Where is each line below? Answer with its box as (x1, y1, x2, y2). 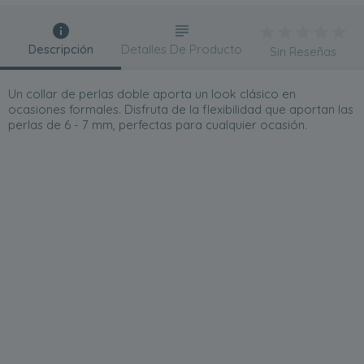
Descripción (28, 41, 93, 58)
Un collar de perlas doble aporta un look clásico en (8, 86, 296, 102)
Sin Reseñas (270, 44, 337, 60)
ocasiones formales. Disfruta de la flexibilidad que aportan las (8, 102, 353, 118)
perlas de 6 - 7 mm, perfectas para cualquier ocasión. (8, 117, 307, 133)
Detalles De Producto (121, 41, 243, 58)
